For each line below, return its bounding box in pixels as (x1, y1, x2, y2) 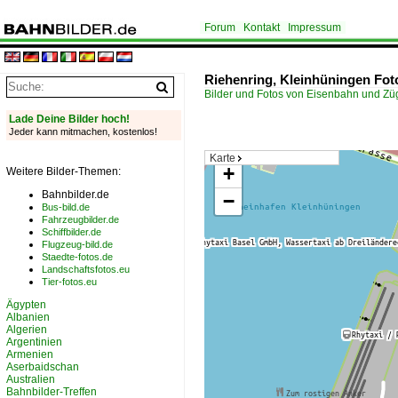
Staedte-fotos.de (42, 251, 113, 262)
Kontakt (243, 21, 280, 34)
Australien (6, 373, 55, 386)
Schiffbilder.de (42, 227, 101, 237)
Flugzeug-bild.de (42, 239, 113, 250)
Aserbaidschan (6, 361, 79, 373)
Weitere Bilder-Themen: (6, 165, 121, 178)
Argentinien (6, 336, 62, 348)
